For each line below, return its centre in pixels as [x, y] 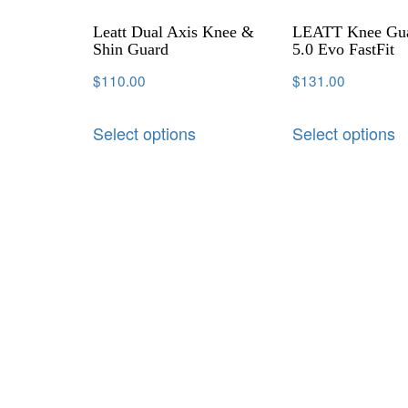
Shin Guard [131, 49]
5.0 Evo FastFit [344, 49]
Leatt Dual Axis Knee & [173, 31]
